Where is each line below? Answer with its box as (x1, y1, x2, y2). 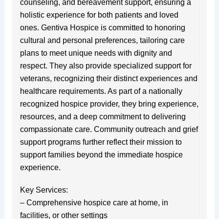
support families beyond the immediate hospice (20, 150, 183, 159)
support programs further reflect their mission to (20, 137, 182, 146)
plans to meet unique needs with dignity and (20, 48, 172, 57)
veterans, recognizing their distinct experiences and (20, 74, 197, 83)
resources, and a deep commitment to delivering (20, 112, 186, 121)
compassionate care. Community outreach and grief (20, 125, 198, 133)
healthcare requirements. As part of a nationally (20, 87, 182, 95)
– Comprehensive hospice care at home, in (20, 198, 168, 207)
